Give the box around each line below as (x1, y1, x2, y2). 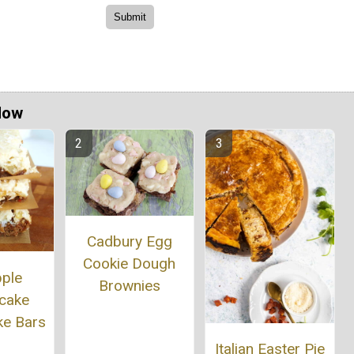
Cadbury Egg (86, 232, 172, 250)
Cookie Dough (83, 254, 176, 273)
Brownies (98, 276, 160, 295)
